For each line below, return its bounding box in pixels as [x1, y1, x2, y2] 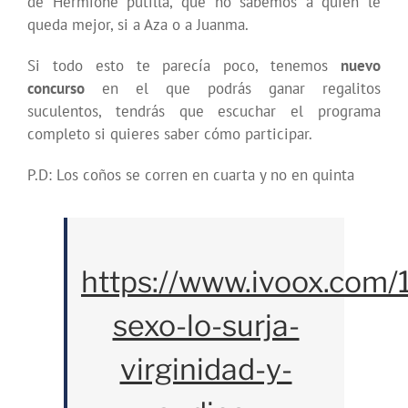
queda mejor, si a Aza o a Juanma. [27, 15, 249, 36]
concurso [27, 78, 85, 99]
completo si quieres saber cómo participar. [27, 124, 312, 145]
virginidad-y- [119, 352, 292, 388]
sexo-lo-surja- [112, 308, 300, 344]
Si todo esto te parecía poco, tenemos [27, 56, 341, 76]
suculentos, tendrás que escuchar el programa [27, 101, 381, 122]
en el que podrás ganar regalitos [85, 78, 381, 99]
